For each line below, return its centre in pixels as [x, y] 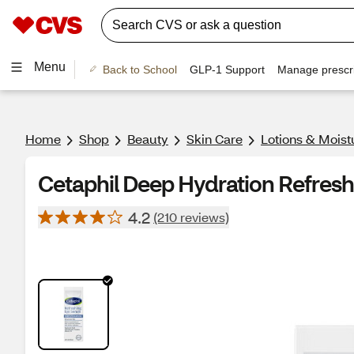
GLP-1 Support [227, 69]
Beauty [148, 139]
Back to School [139, 69]
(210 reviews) [191, 217]
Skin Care [215, 139]
